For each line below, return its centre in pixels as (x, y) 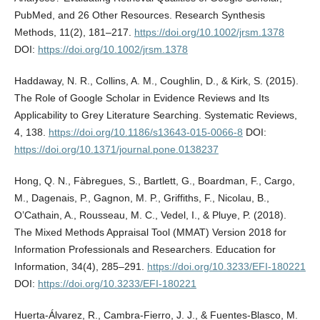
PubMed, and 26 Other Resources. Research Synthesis (139, 15)
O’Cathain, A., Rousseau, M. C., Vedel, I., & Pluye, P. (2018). (150, 215)
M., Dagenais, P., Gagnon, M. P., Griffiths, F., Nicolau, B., (141, 198)
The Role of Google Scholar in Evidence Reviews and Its (141, 98)
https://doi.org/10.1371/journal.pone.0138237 (116, 150)
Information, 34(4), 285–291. (80, 267)
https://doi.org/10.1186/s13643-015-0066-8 (145, 132)
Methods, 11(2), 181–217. (74, 32)
